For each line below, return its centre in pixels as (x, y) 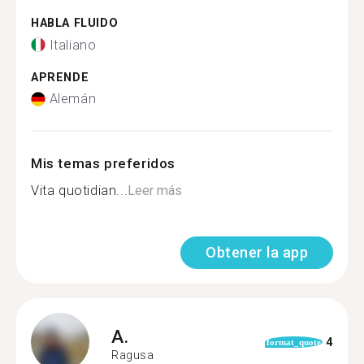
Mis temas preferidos (103, 163)
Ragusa (133, 355)
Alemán (73, 99)
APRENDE (60, 77)
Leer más (155, 191)
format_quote (293, 342)
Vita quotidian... (80, 191)
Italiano (73, 45)
